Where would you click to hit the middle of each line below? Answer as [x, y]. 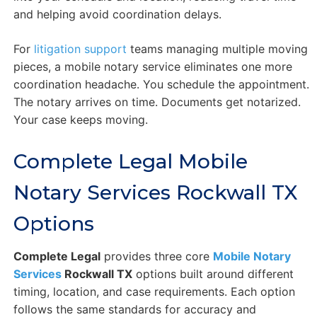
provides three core [156, 256]
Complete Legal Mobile [130, 161]
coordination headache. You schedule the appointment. [161, 84]
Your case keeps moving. [80, 119]
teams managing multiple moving [217, 48]
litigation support [80, 48]
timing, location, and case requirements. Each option [154, 291]
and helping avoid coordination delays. [117, 14]
